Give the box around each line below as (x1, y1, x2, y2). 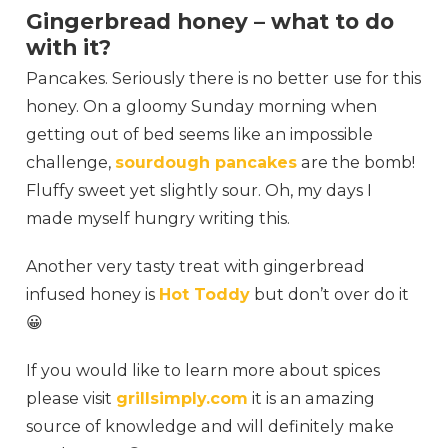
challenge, (26, 153, 116, 173)
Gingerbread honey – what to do (26, 8, 395, 35)
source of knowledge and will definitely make (26, 417, 395, 437)
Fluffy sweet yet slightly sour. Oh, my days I (26, 181, 373, 201)
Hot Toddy (159, 285, 251, 305)
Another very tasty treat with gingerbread (26, 257, 366, 277)
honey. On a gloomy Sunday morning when (26, 97, 378, 117)
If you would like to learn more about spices (26, 361, 381, 381)
